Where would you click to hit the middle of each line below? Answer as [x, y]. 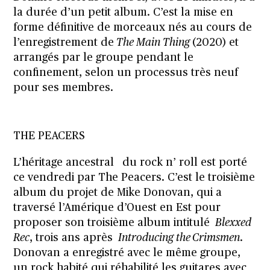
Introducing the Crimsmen [179, 238]
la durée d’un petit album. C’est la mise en [124, 12]
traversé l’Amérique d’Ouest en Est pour [117, 208]
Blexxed [234, 223]
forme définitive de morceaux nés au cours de [133, 27]
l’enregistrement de [64, 42]
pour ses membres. [64, 88]
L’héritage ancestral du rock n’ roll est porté [130, 162]
